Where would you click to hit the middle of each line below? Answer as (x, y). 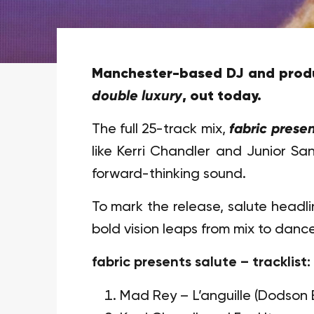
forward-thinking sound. (169, 174)
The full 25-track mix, (161, 129)
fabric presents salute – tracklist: (201, 262)
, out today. (221, 96)
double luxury (137, 96)
